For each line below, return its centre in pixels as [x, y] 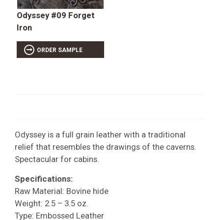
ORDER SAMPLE [59, 50]
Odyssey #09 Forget [55, 15]
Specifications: [44, 179]
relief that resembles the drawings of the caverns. [106, 147]
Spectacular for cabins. [57, 159]
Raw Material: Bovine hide [62, 191]
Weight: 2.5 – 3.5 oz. [52, 204]
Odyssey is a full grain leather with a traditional [100, 135]
